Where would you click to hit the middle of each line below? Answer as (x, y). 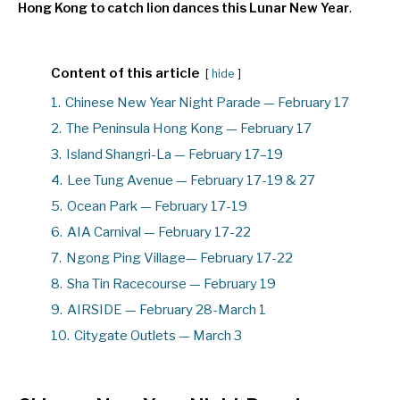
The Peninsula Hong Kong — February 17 (189, 129)
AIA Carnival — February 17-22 (159, 233)
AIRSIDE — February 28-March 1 (167, 310)
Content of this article (125, 74)
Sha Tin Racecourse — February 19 (171, 284)
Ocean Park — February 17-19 (157, 207)
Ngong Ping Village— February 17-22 (179, 258)
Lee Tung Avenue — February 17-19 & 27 (191, 181)
